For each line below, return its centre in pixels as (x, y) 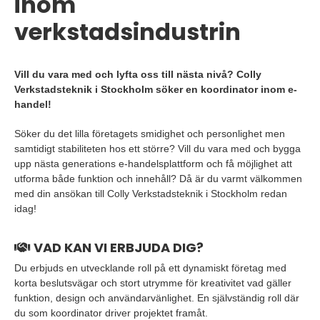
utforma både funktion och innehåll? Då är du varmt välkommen (158, 179)
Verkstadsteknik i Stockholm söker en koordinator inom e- (156, 89)
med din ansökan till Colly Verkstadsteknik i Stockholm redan (151, 194)
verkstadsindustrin (127, 32)
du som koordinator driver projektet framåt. (111, 313)
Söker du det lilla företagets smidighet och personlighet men (150, 134)
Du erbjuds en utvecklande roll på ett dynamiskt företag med (150, 268)
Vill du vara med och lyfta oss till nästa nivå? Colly (138, 74)
